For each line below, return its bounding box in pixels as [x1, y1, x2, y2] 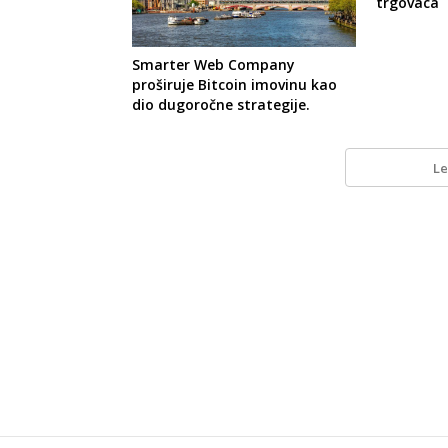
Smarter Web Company [132, 55, 295, 75]
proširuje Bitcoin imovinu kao [132, 75, 337, 95]
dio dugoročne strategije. [132, 95, 310, 115]
